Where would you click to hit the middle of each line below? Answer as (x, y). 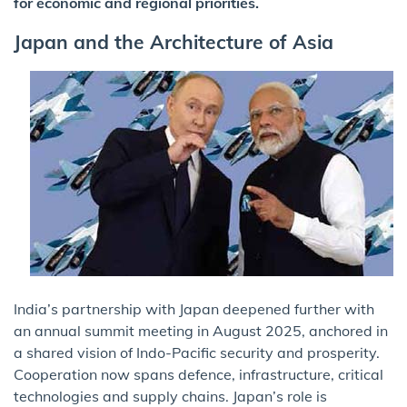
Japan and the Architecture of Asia (174, 42)
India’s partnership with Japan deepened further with (194, 309)
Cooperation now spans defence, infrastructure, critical (199, 375)
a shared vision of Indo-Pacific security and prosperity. (197, 353)
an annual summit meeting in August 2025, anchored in (201, 331)
